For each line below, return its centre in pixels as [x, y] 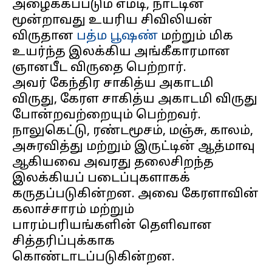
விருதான [44, 36]
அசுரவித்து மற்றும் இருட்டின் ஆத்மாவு [134, 147]
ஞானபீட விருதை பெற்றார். [99, 68]
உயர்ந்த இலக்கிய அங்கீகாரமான [121, 52]
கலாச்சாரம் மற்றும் [73, 210]
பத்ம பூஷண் [117, 36]
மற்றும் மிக [195, 36]
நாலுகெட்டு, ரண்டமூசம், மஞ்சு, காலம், [133, 131]
